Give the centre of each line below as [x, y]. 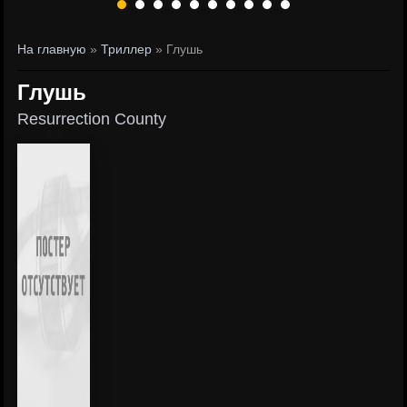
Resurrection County [92, 119]
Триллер [127, 49]
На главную [52, 49]
